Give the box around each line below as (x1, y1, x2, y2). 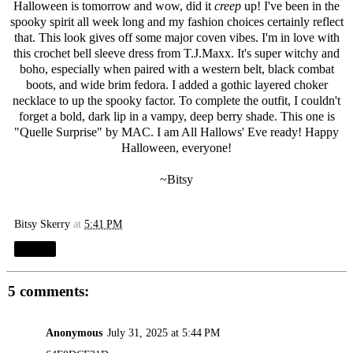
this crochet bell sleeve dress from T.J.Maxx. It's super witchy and (13, 46, 340, 61)
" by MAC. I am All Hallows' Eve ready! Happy (97, 125, 339, 139)
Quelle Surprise (20, 125, 97, 139)
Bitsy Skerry (14, 217, 70, 231)
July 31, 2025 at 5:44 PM (107, 325, 220, 339)
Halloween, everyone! (121, 141, 232, 155)
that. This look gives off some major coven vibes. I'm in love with (13, 31, 340, 45)
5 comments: (8, 283, 89, 300)
